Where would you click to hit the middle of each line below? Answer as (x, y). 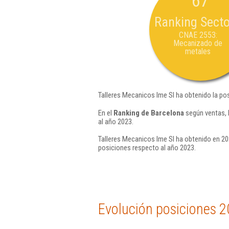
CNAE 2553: (198, 35)
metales (198, 51)
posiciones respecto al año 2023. (147, 148)
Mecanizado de (198, 43)
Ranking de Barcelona (149, 113)
